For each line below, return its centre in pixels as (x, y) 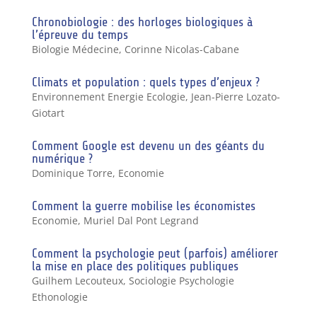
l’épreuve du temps (80, 34)
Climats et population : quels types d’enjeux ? (145, 82)
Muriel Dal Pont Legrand (141, 220)
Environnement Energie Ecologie (108, 96)
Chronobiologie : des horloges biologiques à (142, 22)
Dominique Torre (72, 173)
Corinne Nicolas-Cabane (181, 49)
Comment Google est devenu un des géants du (148, 145)
